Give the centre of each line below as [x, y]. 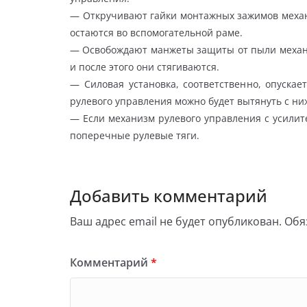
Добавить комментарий [169, 195]
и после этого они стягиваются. [145, 66]
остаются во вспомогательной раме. [156, 32]
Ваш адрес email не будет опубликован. [176, 221]
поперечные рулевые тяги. [135, 135]
